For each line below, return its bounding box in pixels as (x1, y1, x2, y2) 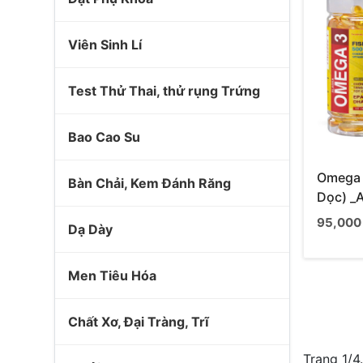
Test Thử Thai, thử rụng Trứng (68, 83, 260, 99)
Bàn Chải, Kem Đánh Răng (68, 175, 231, 191)
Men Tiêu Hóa (68, 267, 156, 284)
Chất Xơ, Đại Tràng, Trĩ (68, 314, 209, 330)
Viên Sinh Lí (68, 36, 142, 53)
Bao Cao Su (68, 129, 140, 145)
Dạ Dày (68, 221, 113, 237)
